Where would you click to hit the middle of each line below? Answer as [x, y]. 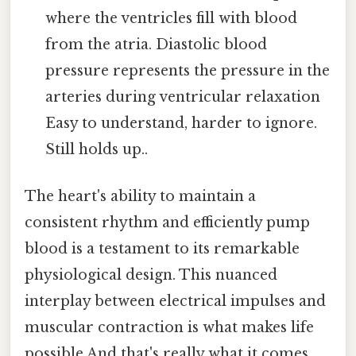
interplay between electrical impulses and [175, 302]
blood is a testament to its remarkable [162, 249]
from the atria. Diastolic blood [157, 44]
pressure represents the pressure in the [188, 70]
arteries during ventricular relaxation [183, 97]
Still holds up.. [97, 149]
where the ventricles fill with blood [172, 18]
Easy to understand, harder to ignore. [182, 123]
